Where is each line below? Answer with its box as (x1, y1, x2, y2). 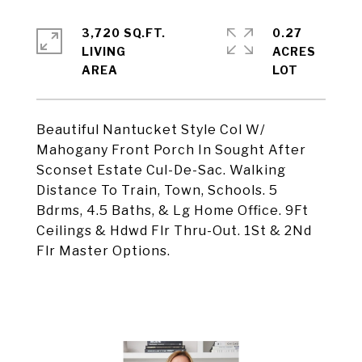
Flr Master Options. (36, 243, 170, 259)
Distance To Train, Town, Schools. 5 (36, 183, 278, 198)
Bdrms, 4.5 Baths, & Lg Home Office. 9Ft (36, 203, 309, 218)
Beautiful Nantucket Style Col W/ (36, 122, 265, 137)
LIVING (82, 44, 126, 58)
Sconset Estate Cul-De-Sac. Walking (36, 162, 286, 178)
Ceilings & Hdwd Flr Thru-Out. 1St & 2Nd (36, 223, 312, 238)
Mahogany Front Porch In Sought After (36, 142, 306, 158)
